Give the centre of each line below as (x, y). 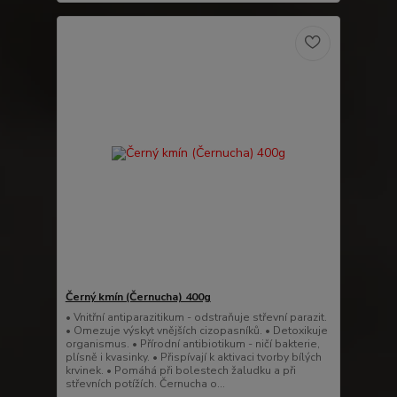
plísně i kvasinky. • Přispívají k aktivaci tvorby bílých (193, 358)
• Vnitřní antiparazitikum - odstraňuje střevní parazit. (196, 318)
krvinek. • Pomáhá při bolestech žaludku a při (180, 371)
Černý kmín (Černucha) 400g (138, 297)
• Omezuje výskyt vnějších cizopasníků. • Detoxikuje (196, 331)
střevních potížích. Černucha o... (145, 384)
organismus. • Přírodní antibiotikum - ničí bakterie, (192, 344)
